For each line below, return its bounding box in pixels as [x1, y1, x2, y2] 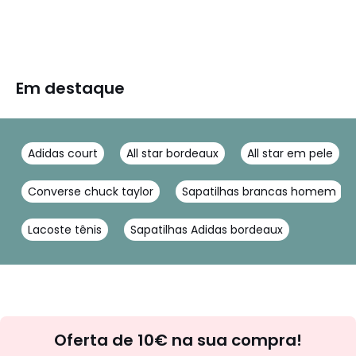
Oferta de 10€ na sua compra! [54, 329, 302, 351]
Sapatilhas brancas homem [182, 184, 336, 199]
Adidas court [28, 145, 98, 161]
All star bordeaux [126, 145, 219, 161]
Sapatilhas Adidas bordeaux [130, 222, 283, 238]
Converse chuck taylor [28, 184, 153, 199]
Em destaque [16, 77, 125, 99]
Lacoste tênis [28, 222, 102, 238]
